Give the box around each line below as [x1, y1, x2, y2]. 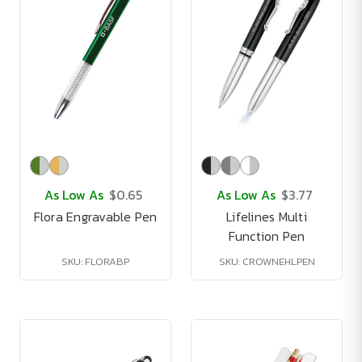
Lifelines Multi [226, 207, 307, 226]
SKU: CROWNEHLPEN [218, 254, 315, 269]
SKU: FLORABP [61, 254, 129, 269]
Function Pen [228, 226, 305, 246]
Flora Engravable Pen [33, 207, 158, 226]
